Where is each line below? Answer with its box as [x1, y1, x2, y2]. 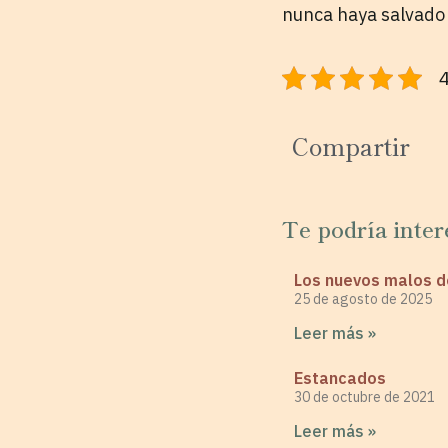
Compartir [292, 127, 410, 163]
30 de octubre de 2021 [294, 388, 435, 407]
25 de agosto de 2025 [294, 290, 432, 309]
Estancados [294, 368, 386, 389]
